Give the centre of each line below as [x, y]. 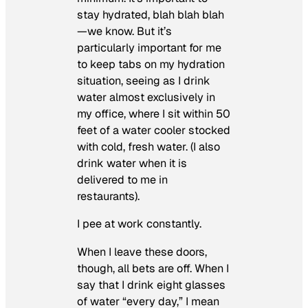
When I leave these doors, [142, 252]
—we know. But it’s [124, 32]
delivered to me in [122, 180]
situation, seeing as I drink [144, 81]
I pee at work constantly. [139, 224]
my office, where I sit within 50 [154, 114]
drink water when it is [132, 164]
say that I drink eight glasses [151, 285]
